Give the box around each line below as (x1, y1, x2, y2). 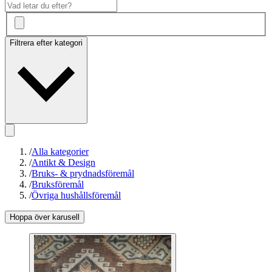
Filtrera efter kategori (10, 38, 83, 48)
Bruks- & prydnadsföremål (32, 168, 134, 179)
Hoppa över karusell (10, 212, 80, 222)
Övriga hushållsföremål (32, 190, 121, 201)
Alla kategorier (32, 146, 89, 157)
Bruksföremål (32, 179, 84, 190)
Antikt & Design (32, 157, 95, 168)
